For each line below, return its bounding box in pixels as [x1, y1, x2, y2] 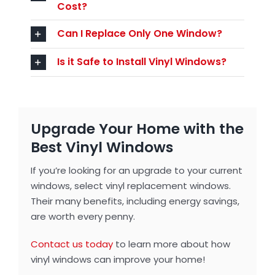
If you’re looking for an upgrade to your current [30, 164, 242, 177]
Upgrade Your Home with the [30, 118, 244, 139]
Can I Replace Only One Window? [56, 26, 222, 41]
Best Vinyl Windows [30, 137, 173, 158]
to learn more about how [112, 238, 230, 251]
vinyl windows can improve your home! [30, 253, 205, 266]
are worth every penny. [30, 210, 135, 223]
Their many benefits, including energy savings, [30, 195, 239, 208]
